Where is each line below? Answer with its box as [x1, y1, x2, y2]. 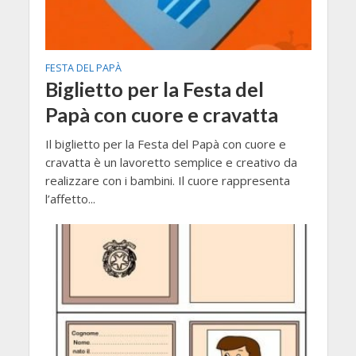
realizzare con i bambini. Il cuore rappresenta [44, 172, 290, 188]
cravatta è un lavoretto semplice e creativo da [44, 153, 297, 170]
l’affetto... [44, 190, 95, 207]
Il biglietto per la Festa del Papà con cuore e [44, 135, 286, 152]
